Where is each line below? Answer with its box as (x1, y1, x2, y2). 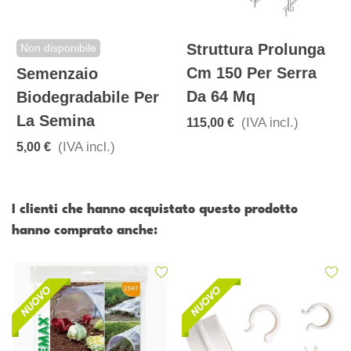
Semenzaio (16, 65, 98, 83)
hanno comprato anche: (12, 224, 157, 238)
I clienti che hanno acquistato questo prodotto (12, 203, 298, 217)
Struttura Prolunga (186, 41, 325, 59)
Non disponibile (20, 42, 96, 55)
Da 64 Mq (186, 88, 255, 106)
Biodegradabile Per (16, 89, 159, 107)
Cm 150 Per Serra (186, 64, 317, 82)
